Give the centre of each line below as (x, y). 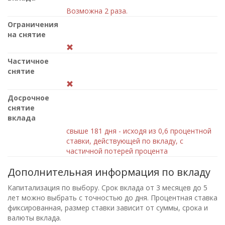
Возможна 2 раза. (97, 11)
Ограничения (33, 24)
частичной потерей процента (117, 151)
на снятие (27, 34)
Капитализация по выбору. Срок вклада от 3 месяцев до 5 (107, 188)
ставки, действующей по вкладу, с (125, 141)
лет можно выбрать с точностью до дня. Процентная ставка (113, 198)
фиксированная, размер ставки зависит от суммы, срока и (108, 208)
